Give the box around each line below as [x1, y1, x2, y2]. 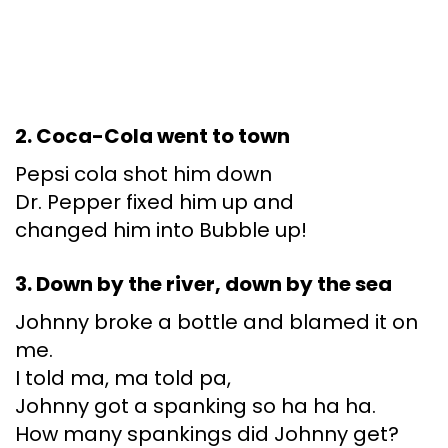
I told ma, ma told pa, [15, 364, 231, 393]
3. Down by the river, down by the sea [15, 270, 392, 299]
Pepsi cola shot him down [15, 160, 272, 189]
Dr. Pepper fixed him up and [15, 188, 294, 217]
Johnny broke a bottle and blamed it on [15, 308, 418, 337]
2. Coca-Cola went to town [15, 122, 290, 151]
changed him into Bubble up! [15, 216, 307, 245]
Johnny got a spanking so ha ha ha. [15, 392, 376, 421]
